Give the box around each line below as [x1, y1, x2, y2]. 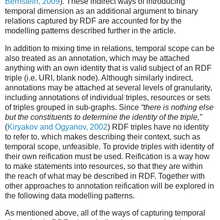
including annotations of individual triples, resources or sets [5, 93, 210, 102]
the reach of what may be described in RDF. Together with [5, 171, 205, 180]
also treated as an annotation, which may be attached [5, 54, 190, 62]
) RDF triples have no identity [108, 122, 209, 131]
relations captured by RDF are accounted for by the [5, 16, 182, 25]
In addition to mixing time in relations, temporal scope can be [5, 44, 215, 53]
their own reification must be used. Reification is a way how [5, 152, 210, 161]
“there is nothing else [141, 103, 214, 111]
